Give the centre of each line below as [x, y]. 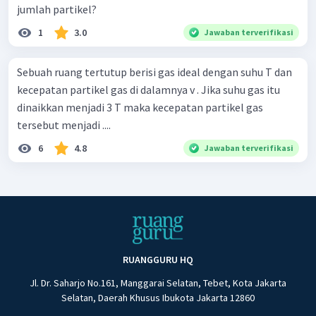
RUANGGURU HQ [158, 260]
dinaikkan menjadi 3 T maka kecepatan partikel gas [140, 108]
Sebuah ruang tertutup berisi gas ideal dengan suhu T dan [154, 72]
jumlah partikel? [57, 10]
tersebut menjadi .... [64, 125]
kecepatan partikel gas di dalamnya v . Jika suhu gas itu [148, 90]
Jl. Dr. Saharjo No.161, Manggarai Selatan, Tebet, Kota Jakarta [158, 283]
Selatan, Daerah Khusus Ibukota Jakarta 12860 [158, 298]
